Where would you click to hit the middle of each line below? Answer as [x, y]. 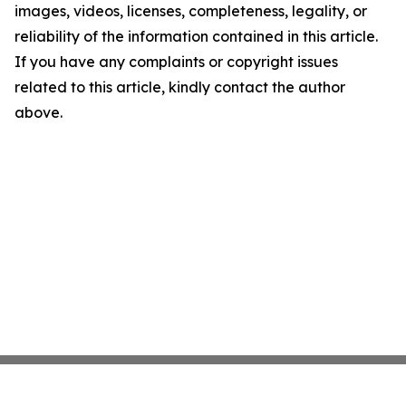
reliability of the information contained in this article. [196, 37]
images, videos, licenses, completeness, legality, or [191, 11]
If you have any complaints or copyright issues [176, 62]
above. [39, 113]
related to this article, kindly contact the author [180, 87]
